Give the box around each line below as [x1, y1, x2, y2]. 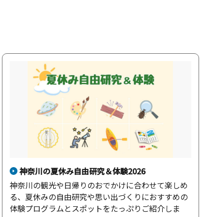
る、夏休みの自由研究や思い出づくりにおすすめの [9, 191, 188, 202]
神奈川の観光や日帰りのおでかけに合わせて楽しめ [9, 179, 188, 191]
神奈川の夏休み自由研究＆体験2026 [19, 165, 145, 177]
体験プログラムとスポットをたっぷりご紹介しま [9, 202, 180, 214]
